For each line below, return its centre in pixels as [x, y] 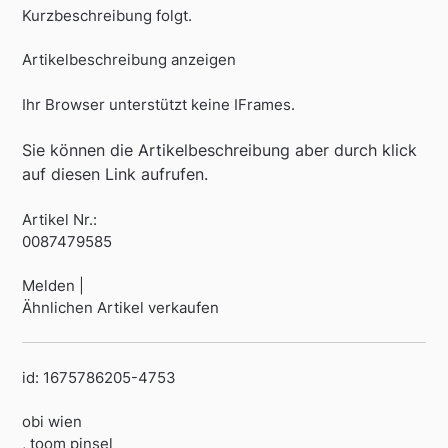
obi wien [52, 422]
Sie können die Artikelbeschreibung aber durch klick [220, 150]
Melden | [53, 286]
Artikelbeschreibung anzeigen [129, 60]
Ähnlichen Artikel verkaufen [121, 308]
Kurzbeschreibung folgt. [107, 15]
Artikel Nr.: [60, 219]
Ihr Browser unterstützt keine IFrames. [159, 104]
